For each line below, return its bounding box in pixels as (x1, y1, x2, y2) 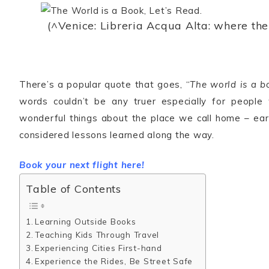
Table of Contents (26, 182, 121, 196)
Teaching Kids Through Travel (35, 229, 160, 240)
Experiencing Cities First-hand (35, 243, 162, 253)
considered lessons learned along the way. (19, 129, 214, 141)
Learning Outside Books (35, 216, 136, 227)
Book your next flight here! (19, 159, 145, 171)
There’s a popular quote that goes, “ (19, 79, 190, 90)
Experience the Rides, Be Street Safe (35, 256, 193, 267)
